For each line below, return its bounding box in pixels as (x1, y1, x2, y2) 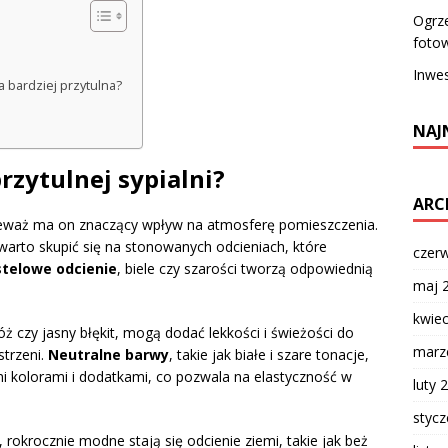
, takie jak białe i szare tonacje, (169, 345, 369, 365)
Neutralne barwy (48, 345, 169, 365)
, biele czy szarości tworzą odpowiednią (117, 259, 373, 279)
